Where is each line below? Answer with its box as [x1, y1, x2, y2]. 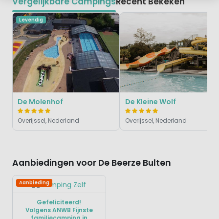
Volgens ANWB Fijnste [25, 206, 93, 214]
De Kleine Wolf [125, 96, 176, 107]
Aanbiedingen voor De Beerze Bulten [12, 157, 171, 169]
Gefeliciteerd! [37, 198, 82, 206]
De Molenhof [18, 96, 63, 107]
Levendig [19, 16, 43, 23]
